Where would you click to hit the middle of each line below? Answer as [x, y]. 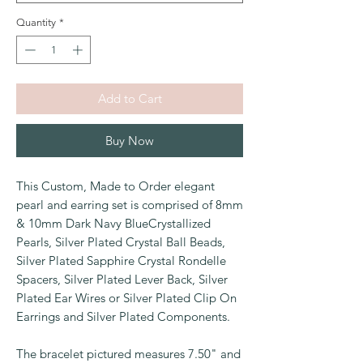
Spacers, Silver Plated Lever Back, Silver [122, 280]
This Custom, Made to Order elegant [115, 186]
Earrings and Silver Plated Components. [123, 317]
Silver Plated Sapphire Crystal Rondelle [121, 261]
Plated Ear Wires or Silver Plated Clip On [126, 298]
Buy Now [130, 141]
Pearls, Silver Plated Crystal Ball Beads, [121, 242]
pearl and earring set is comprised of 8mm [130, 205]
